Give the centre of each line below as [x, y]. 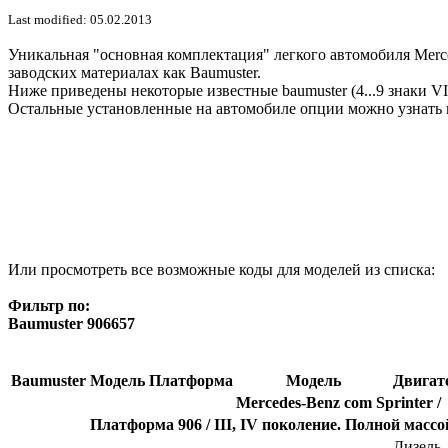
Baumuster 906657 [71, 324]
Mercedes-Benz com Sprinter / [338, 403]
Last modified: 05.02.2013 [80, 20]
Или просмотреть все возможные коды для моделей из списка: [221, 270]
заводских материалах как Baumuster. [134, 73]
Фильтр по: [49, 306]
